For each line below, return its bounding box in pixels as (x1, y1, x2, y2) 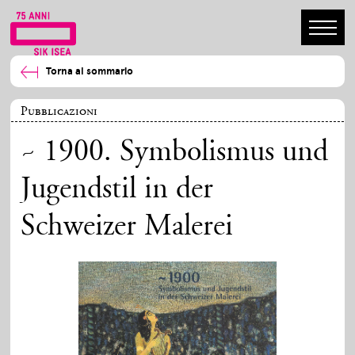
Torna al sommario (46, 65, 134, 78)
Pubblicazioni (21, 104, 98, 118)
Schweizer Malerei (21, 212, 234, 243)
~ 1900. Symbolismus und (21, 138, 329, 169)
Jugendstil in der (21, 175, 214, 206)
